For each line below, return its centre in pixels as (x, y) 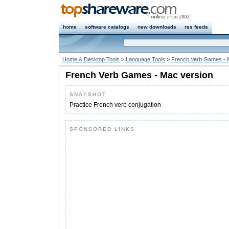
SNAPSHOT (88, 94)
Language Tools (145, 59)
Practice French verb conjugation (115, 105)
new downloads (157, 27)
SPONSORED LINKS (102, 129)
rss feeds (196, 27)
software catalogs (107, 27)
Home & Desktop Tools (91, 59)
